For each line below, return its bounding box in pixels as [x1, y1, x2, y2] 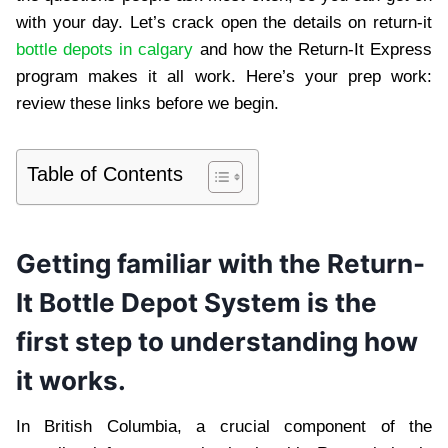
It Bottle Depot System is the [16, 286, 377, 318]
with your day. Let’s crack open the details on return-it [16, 12, 432, 32]
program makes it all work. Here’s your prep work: [16, 66, 432, 86]
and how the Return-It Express [193, 39, 432, 59]
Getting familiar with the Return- [16, 247, 425, 279]
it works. [16, 364, 132, 396]
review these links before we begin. [16, 93, 284, 113]
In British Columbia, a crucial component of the [16, 416, 432, 436]
